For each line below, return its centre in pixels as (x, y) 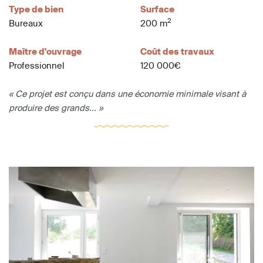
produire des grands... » (56, 108)
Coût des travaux (177, 52)
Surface (157, 9)
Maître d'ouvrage (45, 52)
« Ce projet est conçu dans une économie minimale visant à (127, 94)
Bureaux (26, 23)
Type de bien (36, 9)
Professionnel (37, 66)
